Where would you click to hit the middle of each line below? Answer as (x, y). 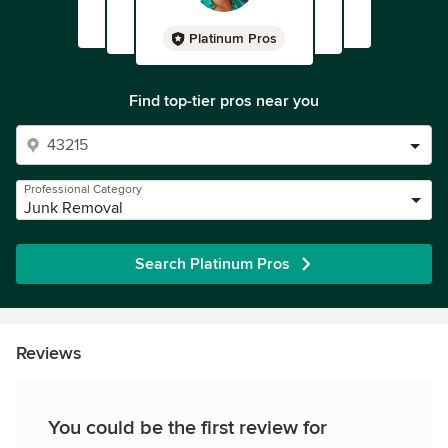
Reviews (48, 353)
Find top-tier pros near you (224, 101)
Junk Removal (73, 208)
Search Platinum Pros (212, 264)
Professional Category (83, 189)
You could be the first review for (187, 428)
